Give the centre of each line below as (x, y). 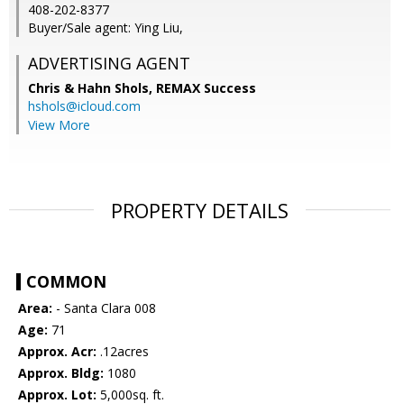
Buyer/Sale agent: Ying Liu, (106, 28)
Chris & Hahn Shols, (92, 88)
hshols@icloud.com (84, 106)
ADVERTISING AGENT (109, 64)
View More (59, 125)
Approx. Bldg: (61, 373)
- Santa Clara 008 (104, 308)
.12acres (123, 352)
